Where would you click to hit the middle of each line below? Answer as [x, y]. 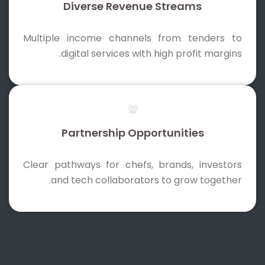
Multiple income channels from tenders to [132, 38]
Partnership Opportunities [132, 133]
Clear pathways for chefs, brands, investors [132, 165]
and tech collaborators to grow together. [146, 180]
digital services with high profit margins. [151, 54]
